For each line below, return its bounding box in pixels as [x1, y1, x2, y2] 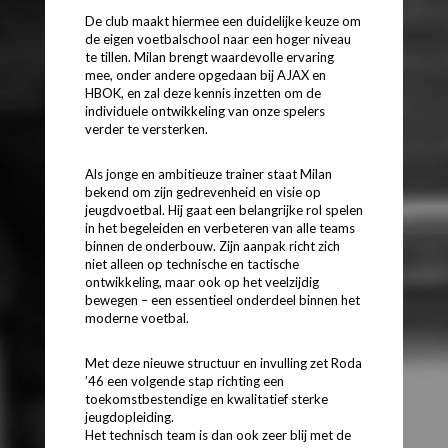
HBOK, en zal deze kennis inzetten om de [85, 85, 321, 102]
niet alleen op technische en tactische [85, 256, 299, 273]
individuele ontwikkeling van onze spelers [85, 103, 325, 120]
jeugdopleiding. [85, 409, 174, 426]
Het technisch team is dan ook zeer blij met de [85, 427, 351, 444]
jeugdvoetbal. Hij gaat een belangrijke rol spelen [85, 202, 363, 219]
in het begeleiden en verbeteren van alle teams [85, 220, 355, 237]
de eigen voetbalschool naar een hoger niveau [85, 31, 351, 48]
